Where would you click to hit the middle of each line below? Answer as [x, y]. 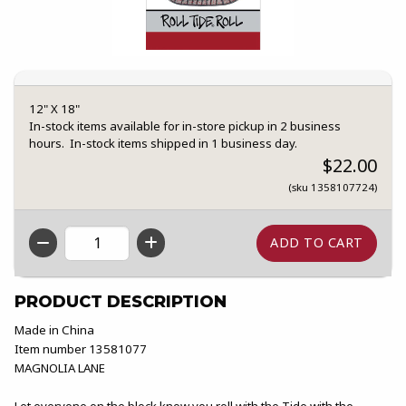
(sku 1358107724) [333, 188]
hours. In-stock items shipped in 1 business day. [163, 144]
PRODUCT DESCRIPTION [121, 301]
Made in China [54, 329]
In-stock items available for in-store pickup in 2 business [185, 126]
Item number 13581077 [81, 348]
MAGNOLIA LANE [60, 367]
